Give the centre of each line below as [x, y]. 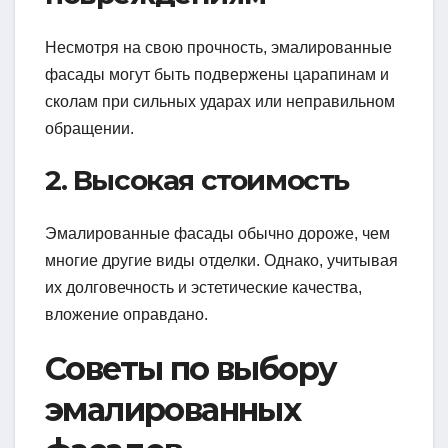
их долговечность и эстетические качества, [203, 288]
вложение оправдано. [126, 315]
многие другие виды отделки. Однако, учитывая [221, 261]
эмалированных [173, 410]
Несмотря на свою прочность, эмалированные [218, 48]
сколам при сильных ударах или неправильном [220, 102]
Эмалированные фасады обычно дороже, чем [217, 234]
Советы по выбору [191, 369]
